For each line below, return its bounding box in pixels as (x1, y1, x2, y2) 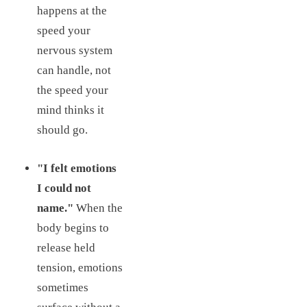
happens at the (36, 4, 107, 18)
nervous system (36, 44, 112, 58)
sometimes (36, 281, 88, 295)
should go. (36, 123, 88, 137)
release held (36, 241, 95, 255)
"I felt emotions (36, 162, 116, 175)
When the (73, 201, 123, 215)
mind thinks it (36, 103, 104, 117)
